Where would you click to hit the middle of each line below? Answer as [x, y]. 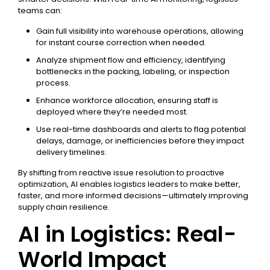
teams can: [40, 11]
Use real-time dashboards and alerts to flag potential [141, 129]
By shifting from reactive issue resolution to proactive [121, 173]
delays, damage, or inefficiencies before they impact [140, 141]
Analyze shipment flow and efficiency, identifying [131, 60]
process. [53, 83]
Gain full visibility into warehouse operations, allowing [140, 31]
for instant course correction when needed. [121, 42]
